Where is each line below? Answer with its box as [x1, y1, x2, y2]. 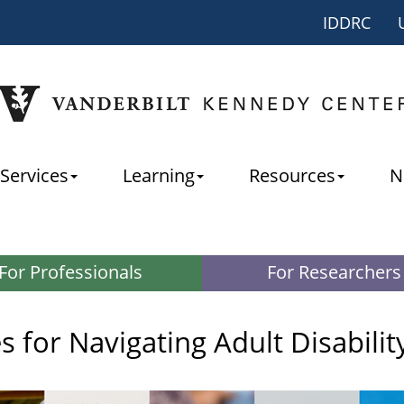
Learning [123, 162, 195, 188]
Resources [249, 162, 335, 188]
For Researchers [266, 260, 401, 284]
